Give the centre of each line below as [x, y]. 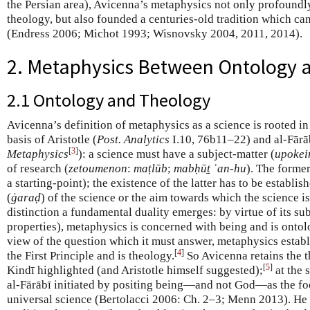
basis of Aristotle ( [52, 140]
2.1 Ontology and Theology [109, 100]
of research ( [38, 169]
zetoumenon [98, 169]
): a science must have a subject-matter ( [176, 154]
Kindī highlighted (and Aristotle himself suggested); [135, 271]
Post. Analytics [133, 140]
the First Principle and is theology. [91, 256]
